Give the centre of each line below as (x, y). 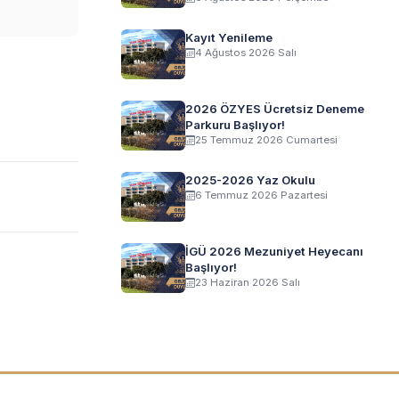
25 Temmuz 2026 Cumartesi (266, 140)
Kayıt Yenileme (229, 37)
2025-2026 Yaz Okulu (250, 180)
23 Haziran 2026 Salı (248, 282)
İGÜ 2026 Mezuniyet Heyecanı (274, 251)
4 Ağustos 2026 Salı (246, 53)
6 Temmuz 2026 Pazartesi (261, 195)
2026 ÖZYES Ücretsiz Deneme (275, 109)
